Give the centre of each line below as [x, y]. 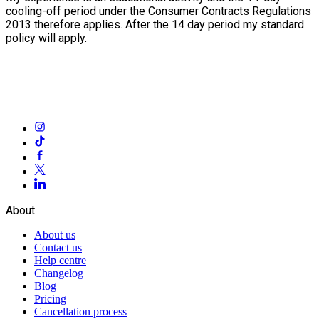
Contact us [58, 247]
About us [55, 234]
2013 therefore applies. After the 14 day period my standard [155, 24]
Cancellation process [80, 311]
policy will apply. [46, 38]
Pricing [50, 298]
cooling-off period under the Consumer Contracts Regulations [158, 11]
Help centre [60, 260]
